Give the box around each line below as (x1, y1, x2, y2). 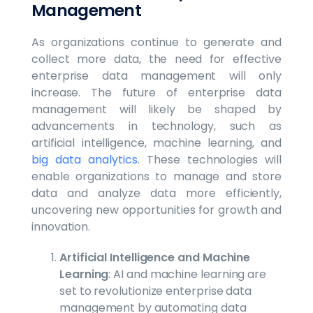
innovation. (31, 218, 91, 235)
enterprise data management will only (31, 67, 282, 84)
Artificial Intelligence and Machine (59, 249, 251, 265)
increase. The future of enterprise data (31, 84, 282, 101)
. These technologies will (137, 151, 282, 168)
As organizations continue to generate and (31, 34, 282, 50)
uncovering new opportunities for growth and (31, 201, 282, 218)
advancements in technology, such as (31, 117, 282, 134)
